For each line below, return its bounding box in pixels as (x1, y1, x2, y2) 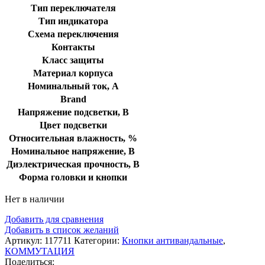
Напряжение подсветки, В (17, 106, 129, 117)
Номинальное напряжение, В (11, 146, 135, 156)
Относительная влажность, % (9, 132, 137, 143)
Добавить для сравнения (5, 214, 104, 224)
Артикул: (5, 235, 44, 245)
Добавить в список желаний (5, 224, 119, 235)
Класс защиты (42, 54, 104, 65)
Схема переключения (27, 28, 119, 39)
